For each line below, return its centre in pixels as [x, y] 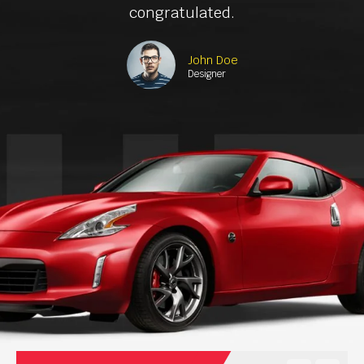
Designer [206, 74]
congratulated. [182, 13]
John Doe [212, 61]
